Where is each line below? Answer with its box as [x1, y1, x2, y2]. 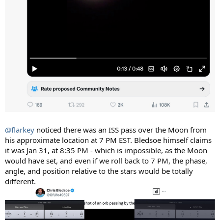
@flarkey [5, 124, 34, 135]
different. [5, 176, 36, 186]
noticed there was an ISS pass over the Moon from [34, 124, 207, 135]
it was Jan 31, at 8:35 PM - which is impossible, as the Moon [5, 145, 207, 155]
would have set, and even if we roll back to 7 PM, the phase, [5, 155, 207, 165]
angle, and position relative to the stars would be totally [5, 165, 193, 176]
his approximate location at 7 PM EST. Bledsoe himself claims [5, 135, 212, 145]
